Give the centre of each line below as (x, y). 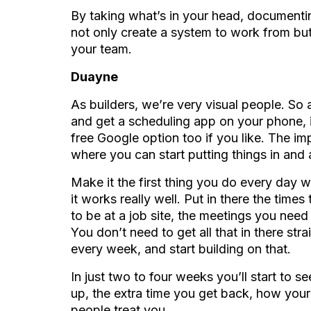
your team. (101, 49)
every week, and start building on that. (181, 249)
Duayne (94, 77)
